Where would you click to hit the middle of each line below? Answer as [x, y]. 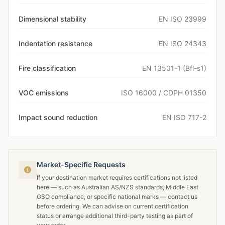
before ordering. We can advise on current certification [113, 206]
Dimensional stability [52, 19]
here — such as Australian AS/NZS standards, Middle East [118, 187]
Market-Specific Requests [81, 164]
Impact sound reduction [58, 117]
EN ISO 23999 [183, 19]
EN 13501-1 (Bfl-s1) [174, 68]
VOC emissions [44, 93]
